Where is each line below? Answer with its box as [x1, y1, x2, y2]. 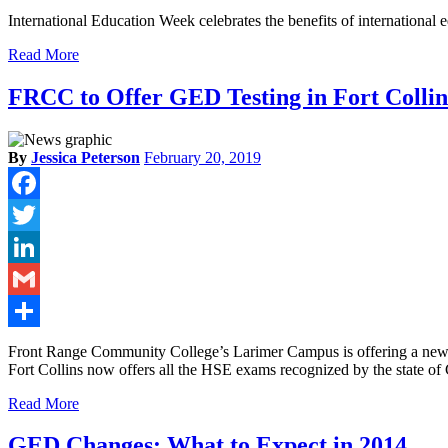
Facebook [8, 205, 70, 223]
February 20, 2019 [144, 148, 261, 166]
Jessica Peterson [31, 148, 140, 166]
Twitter [8, 237, 53, 255]
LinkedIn [8, 269, 66, 287]
